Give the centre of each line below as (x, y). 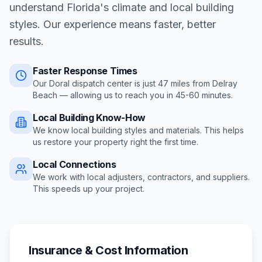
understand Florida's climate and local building (122, 7)
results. (27, 41)
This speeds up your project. (89, 189)
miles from (190, 83)
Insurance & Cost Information (108, 250)
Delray (225, 83)
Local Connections (75, 164)
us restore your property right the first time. (116, 142)
